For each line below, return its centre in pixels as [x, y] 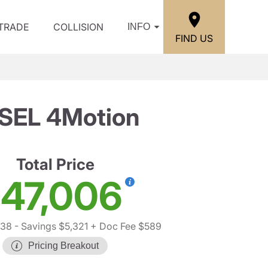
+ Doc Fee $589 [125, 226]
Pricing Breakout [63, 246]
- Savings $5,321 [50, 226]
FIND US [194, 38]
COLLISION [78, 27]
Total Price [55, 164]
